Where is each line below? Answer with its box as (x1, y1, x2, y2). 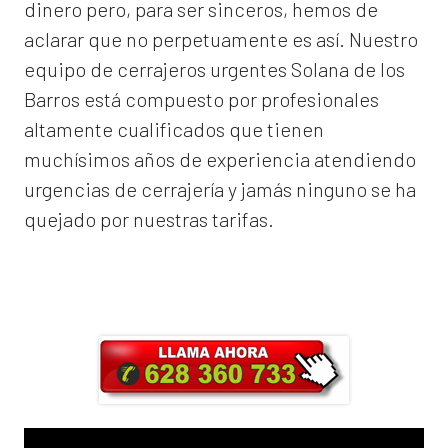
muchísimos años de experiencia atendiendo (24, 147, 416, 172)
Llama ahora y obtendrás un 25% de (38, 259, 410, 296)
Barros (24, 87, 80, 112)
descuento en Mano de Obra (81, 298, 367, 335)
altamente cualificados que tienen (24, 117, 324, 142)
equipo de (24, 57, 117, 82)
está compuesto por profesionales (80, 87, 379, 112)
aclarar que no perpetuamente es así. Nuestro (24, 27, 418, 52)
